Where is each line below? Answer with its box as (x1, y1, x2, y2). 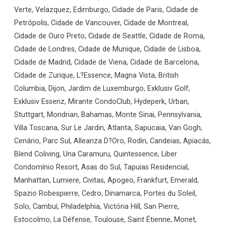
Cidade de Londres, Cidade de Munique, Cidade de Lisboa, (14, 44, 201, 53)
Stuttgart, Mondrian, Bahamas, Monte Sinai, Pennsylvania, (14, 110, 202, 119)
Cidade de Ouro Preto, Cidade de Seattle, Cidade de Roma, (14, 31, 205, 40)
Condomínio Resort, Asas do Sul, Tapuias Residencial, (14, 162, 189, 172)
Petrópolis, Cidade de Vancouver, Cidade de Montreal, (14, 18, 189, 27)
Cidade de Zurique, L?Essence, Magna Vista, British (14, 71, 179, 80)
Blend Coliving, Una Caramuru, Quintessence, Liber (14, 149, 177, 158)
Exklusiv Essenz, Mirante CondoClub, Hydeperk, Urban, (14, 97, 189, 106)
